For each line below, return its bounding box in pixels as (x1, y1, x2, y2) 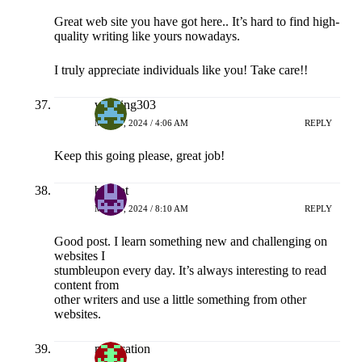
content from (53, 278, 119, 293)
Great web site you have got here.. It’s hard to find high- (53, 15, 339, 29)
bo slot (94, 183, 128, 198)
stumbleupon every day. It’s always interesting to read (53, 263, 326, 278)
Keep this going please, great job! (53, 149, 225, 163)
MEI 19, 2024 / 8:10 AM (94, 203, 188, 213)
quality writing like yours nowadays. (53, 29, 240, 44)
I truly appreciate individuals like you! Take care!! (53, 63, 308, 78)
